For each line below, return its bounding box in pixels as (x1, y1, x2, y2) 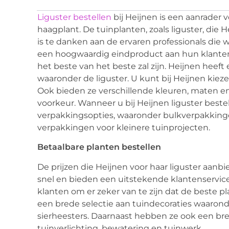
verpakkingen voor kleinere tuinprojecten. (37, 123, 212, 133)
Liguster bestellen (37, 12, 111, 22)
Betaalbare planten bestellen (37, 142, 161, 152)
